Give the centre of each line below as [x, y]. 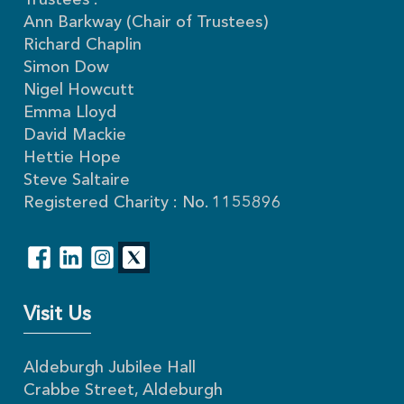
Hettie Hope [73, 158]
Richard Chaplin [83, 46]
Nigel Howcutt [79, 91]
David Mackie [75, 136]
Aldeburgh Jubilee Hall [110, 368]
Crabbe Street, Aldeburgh [124, 391]
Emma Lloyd [71, 113]
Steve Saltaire [77, 181]
